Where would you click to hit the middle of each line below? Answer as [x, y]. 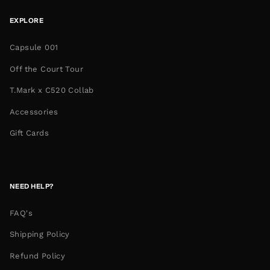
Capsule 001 [34, 48]
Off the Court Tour [47, 69]
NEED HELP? [32, 186]
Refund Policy [38, 256]
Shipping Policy [40, 234]
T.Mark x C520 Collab [52, 90]
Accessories [34, 111]
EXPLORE [27, 21]
